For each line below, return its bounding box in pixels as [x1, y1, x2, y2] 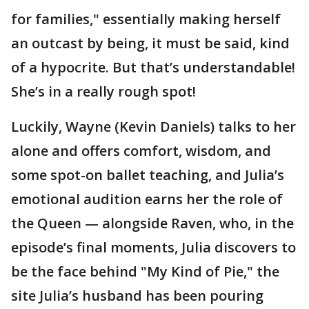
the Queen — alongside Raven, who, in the [11, 213, 294, 232]
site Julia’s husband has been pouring [11, 286, 263, 305]
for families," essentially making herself [11, 9, 281, 28]
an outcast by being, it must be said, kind [11, 33, 290, 52]
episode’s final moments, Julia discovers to [11, 237, 296, 257]
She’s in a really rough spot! [11, 81, 199, 101]
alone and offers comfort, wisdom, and [11, 141, 271, 160]
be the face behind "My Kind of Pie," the [11, 261, 279, 281]
